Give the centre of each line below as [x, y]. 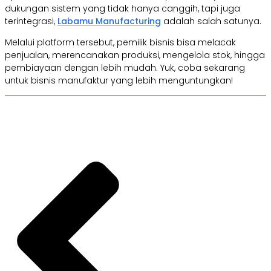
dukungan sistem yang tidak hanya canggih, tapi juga [122, 9]
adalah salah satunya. [212, 21]
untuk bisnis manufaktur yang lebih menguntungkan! [119, 81]
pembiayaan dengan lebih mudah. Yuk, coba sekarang [125, 68]
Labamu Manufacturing [109, 21]
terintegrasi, [31, 21]
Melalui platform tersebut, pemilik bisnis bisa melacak [120, 43]
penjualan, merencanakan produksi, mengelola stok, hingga [135, 55]
